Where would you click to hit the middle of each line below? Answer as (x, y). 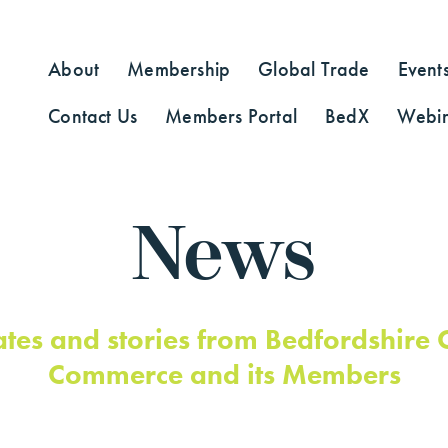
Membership (179, 69)
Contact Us (93, 116)
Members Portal (231, 116)
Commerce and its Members (224, 374)
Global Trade (314, 69)
